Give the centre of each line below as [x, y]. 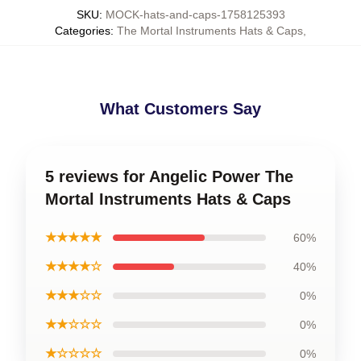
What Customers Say [180, 109]
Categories [83, 31]
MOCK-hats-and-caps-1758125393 [195, 15]
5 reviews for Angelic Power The [169, 176]
